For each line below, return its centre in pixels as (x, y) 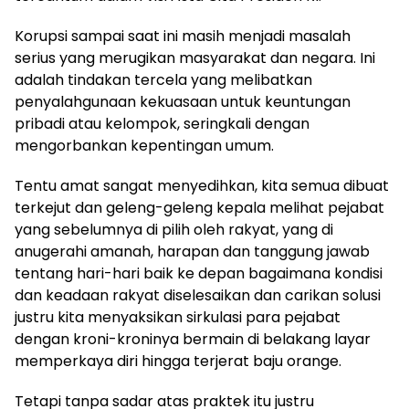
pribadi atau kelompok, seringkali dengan (162, 124)
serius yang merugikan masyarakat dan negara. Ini (195, 58)
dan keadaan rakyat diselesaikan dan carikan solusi (198, 296)
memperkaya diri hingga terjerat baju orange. (178, 362)
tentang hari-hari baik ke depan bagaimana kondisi (199, 274)
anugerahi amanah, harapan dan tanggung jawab (192, 252)
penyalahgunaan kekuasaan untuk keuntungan (183, 102)
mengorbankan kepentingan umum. (144, 146)
